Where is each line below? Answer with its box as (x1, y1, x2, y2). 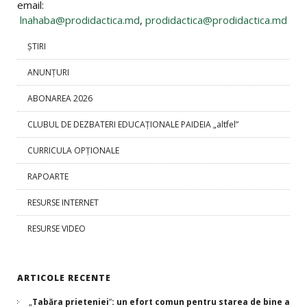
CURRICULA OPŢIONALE (27, 145, 119, 156)
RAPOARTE (27, 171, 69, 182)
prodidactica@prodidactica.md (145, 13, 287, 27)
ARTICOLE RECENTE (17, 272, 111, 284)
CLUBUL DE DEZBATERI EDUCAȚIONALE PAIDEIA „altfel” (27, 119, 238, 130)
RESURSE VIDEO (27, 223, 86, 234)
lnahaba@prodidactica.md (20, 13, 140, 27)
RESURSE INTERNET (27, 197, 99, 208)
